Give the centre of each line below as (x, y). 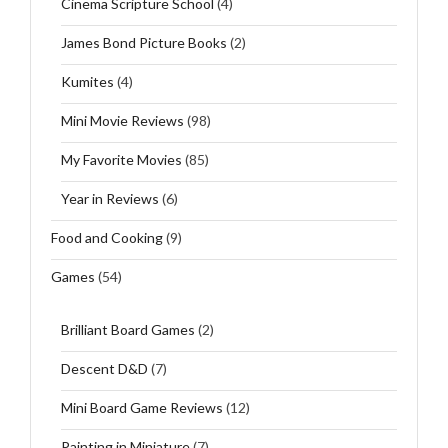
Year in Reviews (110, 198)
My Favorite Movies (121, 159)
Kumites (87, 81)
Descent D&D (104, 368)
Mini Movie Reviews (122, 120)
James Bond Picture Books (144, 42)
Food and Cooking (107, 237)
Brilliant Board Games (128, 329)
